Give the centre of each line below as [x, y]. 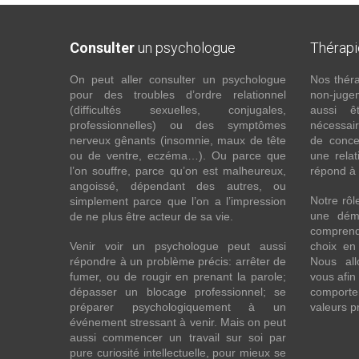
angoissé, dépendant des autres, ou [178, 186]
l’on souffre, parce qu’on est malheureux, [178, 171]
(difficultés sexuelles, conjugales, [178, 110]
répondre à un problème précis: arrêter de [178, 261]
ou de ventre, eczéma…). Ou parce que [178, 155]
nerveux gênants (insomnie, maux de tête [178, 140]
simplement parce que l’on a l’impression [178, 201]
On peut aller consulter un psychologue [178, 79]
